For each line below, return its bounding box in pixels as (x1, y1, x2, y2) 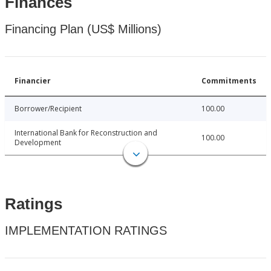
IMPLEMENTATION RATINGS (5, 224, 167, 238)
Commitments (201, 76, 256, 87)
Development (15, 137, 61, 148)
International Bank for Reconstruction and (15, 128, 157, 139)
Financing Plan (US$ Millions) (5, 22, 162, 36)
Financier (15, 76, 51, 87)
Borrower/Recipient (15, 103, 82, 114)
